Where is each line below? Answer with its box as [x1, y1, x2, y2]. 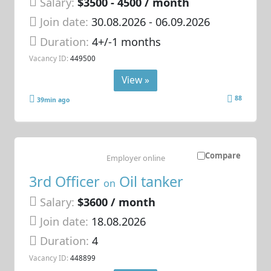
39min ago [37, 95, 70, 104]
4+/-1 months [92, 34, 162, 49]
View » [122, 73, 149, 87]
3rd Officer [29, 171, 104, 191]
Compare [204, 149, 241, 161]
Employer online [106, 152, 165, 163]
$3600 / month [77, 194, 156, 209]
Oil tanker [116, 171, 184, 191]
